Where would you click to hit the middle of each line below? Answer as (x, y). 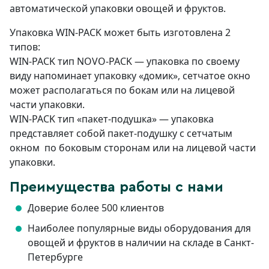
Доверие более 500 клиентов (96, 208)
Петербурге (55, 257)
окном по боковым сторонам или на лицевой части (133, 148)
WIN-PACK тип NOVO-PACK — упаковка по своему (125, 62)
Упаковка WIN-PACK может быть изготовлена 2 (120, 33)
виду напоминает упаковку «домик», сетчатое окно (130, 76)
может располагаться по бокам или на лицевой (122, 90)
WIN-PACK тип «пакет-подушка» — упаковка (112, 119)
